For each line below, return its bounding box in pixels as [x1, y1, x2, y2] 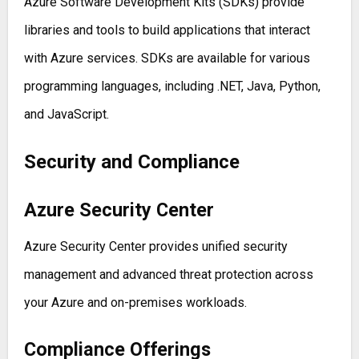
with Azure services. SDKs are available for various [23, 50, 310, 67]
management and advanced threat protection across [23, 267, 313, 283]
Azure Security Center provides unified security [23, 239, 288, 255]
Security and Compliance [23, 151, 240, 174]
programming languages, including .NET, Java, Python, [23, 79, 321, 95]
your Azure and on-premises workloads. [23, 295, 247, 311]
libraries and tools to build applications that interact [23, 22, 310, 38]
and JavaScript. [23, 107, 109, 123]
